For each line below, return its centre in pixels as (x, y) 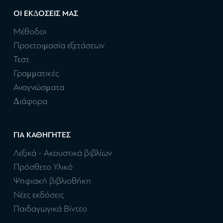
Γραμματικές (36, 74)
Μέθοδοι (30, 32)
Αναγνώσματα (39, 88)
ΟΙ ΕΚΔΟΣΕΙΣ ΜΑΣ (46, 14)
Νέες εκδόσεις (39, 195)
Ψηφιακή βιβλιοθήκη (52, 181)
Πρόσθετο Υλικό (43, 167)
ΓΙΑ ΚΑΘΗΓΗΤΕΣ (42, 135)
